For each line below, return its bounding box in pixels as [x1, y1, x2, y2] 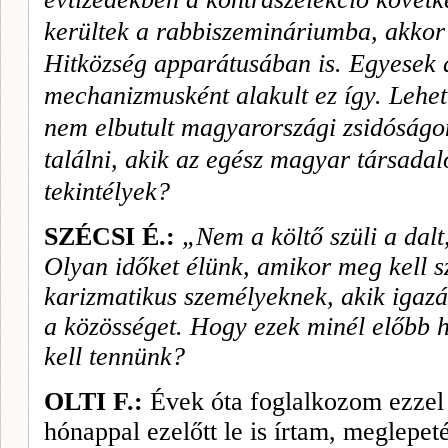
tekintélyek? [44, 177, 170, 206]
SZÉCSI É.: [44, 222, 182, 251]
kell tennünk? [44, 342, 185, 371]
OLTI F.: [44, 387, 143, 416]
